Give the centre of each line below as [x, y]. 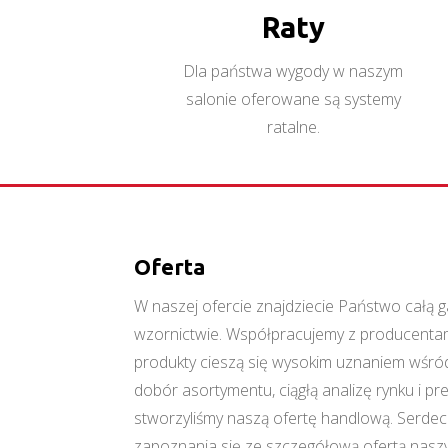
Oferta [170, 266]
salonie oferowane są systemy [293, 99]
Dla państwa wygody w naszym [293, 71]
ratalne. [293, 127]
